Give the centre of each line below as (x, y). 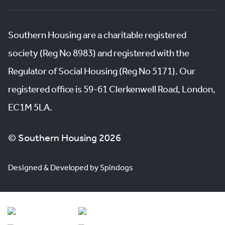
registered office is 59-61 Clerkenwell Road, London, (112, 90)
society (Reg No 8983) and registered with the (99, 54)
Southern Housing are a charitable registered (97, 36)
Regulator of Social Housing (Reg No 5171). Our (102, 72)
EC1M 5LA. (30, 108)
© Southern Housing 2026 (65, 139)
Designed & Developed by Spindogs (71, 168)
